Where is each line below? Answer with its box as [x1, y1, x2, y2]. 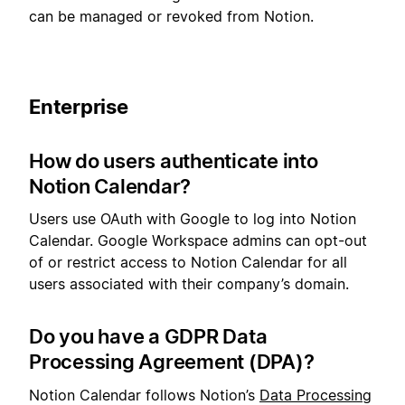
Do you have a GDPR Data [29, 325, 268, 349]
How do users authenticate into [29, 148, 318, 173]
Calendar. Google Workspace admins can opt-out [29, 231, 367, 250]
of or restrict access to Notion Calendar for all [29, 253, 347, 272]
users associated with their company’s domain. [29, 275, 349, 294]
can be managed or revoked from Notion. [29, 6, 314, 25]
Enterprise [29, 94, 128, 118]
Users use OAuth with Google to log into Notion [29, 210, 356, 229]
